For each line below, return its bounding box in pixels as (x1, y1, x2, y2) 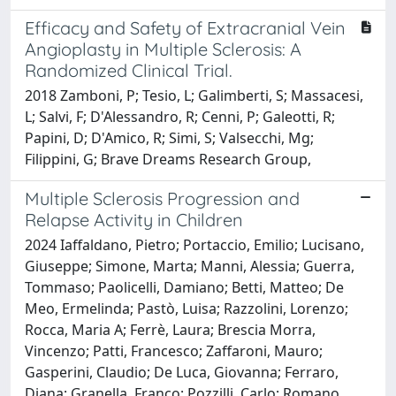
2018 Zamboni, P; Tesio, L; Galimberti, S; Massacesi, (25, 85, 363, 105)
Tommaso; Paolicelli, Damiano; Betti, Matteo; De (25, 277, 344, 297)
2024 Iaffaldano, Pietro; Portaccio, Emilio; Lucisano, (25, 234, 364, 255)
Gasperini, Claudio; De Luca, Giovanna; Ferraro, (25, 362, 339, 382)
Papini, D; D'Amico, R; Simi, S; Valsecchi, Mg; (25, 127, 314, 148)
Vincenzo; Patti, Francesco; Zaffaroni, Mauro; (25, 340, 323, 361)
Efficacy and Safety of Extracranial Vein (25, 16, 346, 39)
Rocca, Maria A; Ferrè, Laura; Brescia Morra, (25, 319, 316, 339)
